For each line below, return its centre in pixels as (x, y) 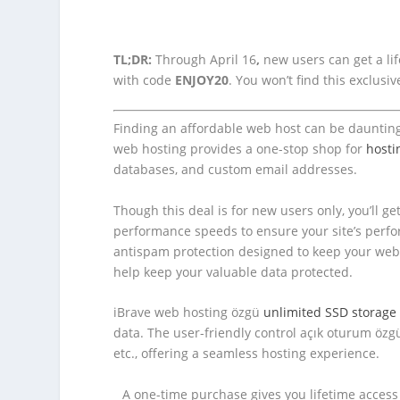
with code (145, 79)
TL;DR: (135, 59)
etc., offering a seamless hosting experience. (247, 354)
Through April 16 (206, 59)
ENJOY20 (202, 79)
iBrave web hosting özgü (189, 312)
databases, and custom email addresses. (236, 170)
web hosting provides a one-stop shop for (240, 149)
